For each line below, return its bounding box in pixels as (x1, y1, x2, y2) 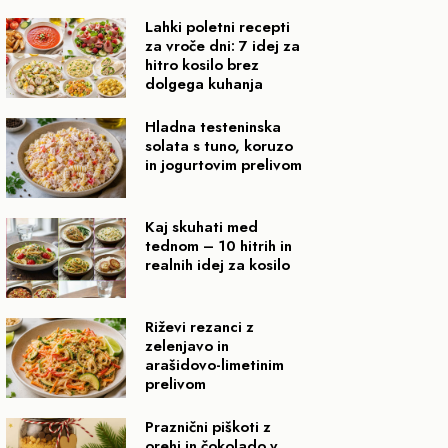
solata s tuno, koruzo (145, 134, 293, 157)
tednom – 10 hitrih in (145, 234, 292, 257)
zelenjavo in (145, 334, 229, 357)
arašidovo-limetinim (145, 353, 284, 376)
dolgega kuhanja (145, 72, 263, 95)
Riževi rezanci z (145, 315, 254, 338)
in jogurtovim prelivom (145, 153, 302, 176)
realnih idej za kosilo (145, 253, 290, 276)
